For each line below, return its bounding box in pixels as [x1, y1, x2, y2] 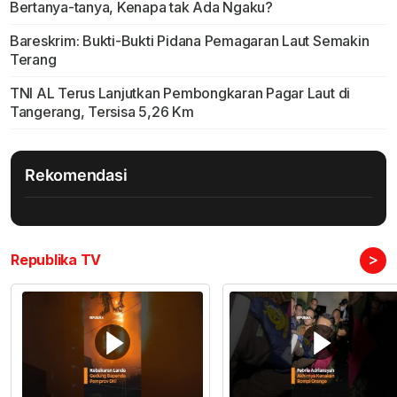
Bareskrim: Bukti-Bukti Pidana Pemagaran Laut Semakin [9, 32, 370, 51]
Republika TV [11, 251, 102, 269]
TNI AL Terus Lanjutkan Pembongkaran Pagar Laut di [9, 84, 351, 103]
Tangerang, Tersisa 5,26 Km [9, 103, 194, 121]
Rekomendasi [25, 166, 128, 185]
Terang [9, 51, 57, 69]
